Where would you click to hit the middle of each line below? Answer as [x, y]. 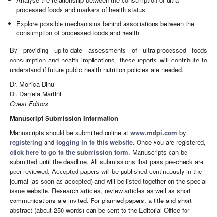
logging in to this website [94, 142]
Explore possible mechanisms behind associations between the [106, 24]
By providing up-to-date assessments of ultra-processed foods [108, 50]
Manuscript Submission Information [64, 118]
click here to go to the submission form [69, 152]
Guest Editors [29, 103]
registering [26, 142]
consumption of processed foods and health [78, 33]
